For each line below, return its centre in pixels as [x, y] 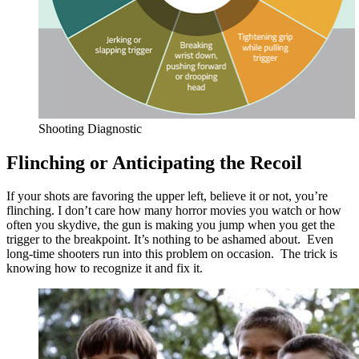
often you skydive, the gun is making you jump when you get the [171, 225]
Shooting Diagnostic [90, 128]
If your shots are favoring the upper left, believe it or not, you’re [167, 196]
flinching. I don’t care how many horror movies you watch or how [174, 211]
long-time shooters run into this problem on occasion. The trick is [172, 254]
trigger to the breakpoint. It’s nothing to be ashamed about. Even [170, 240]
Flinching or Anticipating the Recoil [154, 162]
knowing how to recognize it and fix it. [105, 268]
